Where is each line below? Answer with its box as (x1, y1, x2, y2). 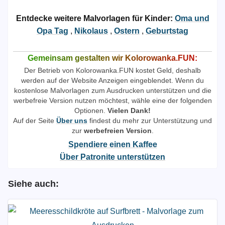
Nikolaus (74, 27, 108, 35)
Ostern (114, 27, 140, 35)
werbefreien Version (83, 127, 152, 135)
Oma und (174, 14, 209, 23)
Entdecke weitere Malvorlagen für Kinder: (16, 14, 173, 23)
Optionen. (74, 106, 107, 115)
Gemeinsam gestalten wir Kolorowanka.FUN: (28, 54, 197, 62)
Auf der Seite (13, 117, 56, 125)
